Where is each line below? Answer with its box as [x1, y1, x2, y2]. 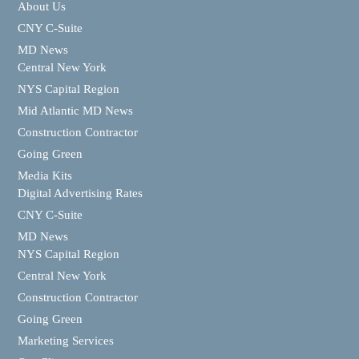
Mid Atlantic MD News [18, 103, 133, 117]
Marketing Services [18, 333, 114, 347]
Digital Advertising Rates [18, 186, 143, 200]
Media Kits [18, 168, 72, 182]
